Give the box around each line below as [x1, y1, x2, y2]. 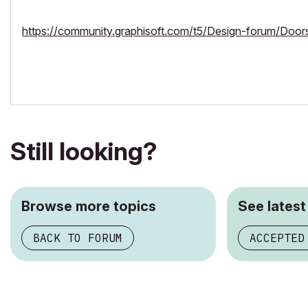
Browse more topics [21, 197, 156, 214]
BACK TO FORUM [33, 230, 122, 245]
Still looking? [10, 135, 157, 166]
